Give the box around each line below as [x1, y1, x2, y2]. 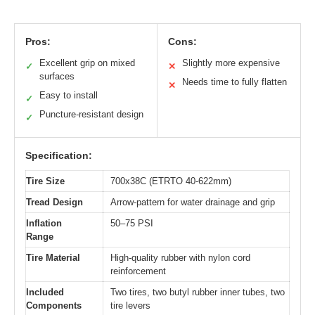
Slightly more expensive [182, 58, 280, 69]
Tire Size [26, 176, 65, 187]
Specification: [25, 150, 92, 162]
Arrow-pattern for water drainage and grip [110, 197, 275, 208]
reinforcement [110, 266, 166, 277]
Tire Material [26, 252, 80, 264]
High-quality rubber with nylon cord [110, 252, 250, 264]
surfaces [39, 71, 75, 82]
